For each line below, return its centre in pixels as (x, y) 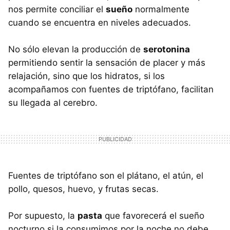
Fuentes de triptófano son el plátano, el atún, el (106, 175)
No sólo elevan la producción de (76, 49)
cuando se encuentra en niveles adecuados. (100, 22)
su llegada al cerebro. (53, 102)
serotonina (167, 49)
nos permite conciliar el (57, 9)
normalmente (161, 9)
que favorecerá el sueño (153, 215)
